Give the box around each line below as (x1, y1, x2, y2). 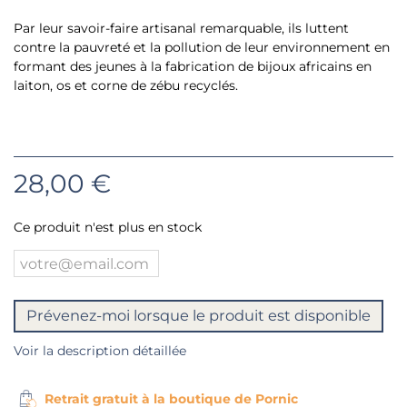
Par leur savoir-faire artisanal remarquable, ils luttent (14, 20, 349, 37)
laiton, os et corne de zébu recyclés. (14, 77, 238, 94)
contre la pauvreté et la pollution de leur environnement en (14, 39, 390, 56)
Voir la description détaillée (14, 342, 186, 360)
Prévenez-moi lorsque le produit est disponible (26, 306, 371, 325)
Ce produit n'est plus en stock (14, 219, 202, 236)
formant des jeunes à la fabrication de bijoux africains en (14, 58, 372, 75)
